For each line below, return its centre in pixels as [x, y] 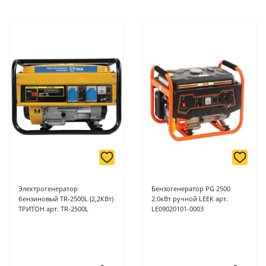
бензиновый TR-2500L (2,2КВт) [66, 199]
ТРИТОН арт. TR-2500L [53, 209]
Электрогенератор [48, 189]
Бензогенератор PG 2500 [191, 189]
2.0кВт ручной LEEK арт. [190, 199]
